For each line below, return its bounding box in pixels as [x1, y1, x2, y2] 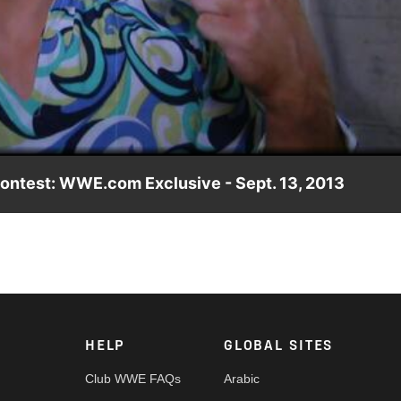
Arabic [224, 371, 260, 387]
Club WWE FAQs [85, 371, 182, 387]
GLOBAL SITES [224, 338, 334, 354]
